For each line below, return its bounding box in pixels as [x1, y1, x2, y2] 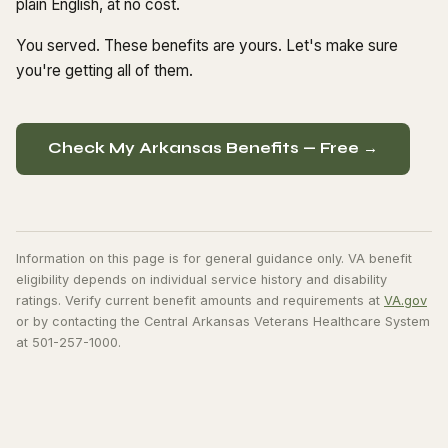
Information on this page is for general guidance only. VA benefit [16, 250, 412, 266]
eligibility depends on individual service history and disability [16, 271, 387, 287]
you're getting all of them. [16, 60, 193, 80]
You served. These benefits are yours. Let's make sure [16, 35, 398, 55]
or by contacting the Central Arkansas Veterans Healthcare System [16, 313, 430, 329]
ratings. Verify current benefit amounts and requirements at [16, 292, 384, 308]
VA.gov [384, 292, 427, 308]
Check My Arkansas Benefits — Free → [48, 139, 378, 158]
